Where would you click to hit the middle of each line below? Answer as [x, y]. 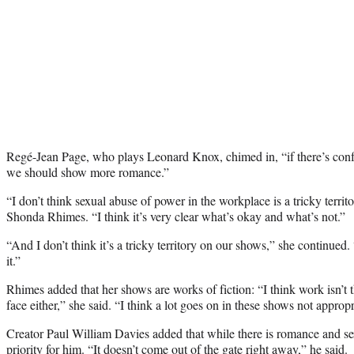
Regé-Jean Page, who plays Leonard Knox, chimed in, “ [147, 156]
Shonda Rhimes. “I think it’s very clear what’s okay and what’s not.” [178, 216]
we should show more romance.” [88, 171]
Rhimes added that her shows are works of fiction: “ [135, 288]
